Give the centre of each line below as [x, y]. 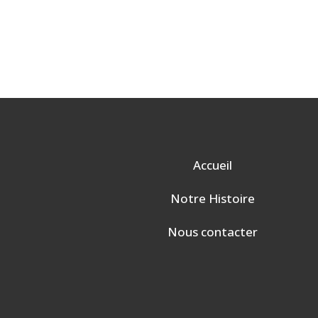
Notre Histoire [213, 199]
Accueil [213, 165]
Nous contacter [213, 232]
